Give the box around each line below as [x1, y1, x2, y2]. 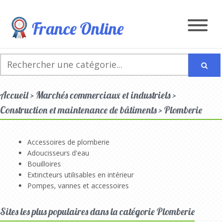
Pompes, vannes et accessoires [27, 180, 129, 190]
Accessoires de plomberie [27, 137, 110, 147]
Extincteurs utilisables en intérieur [27, 169, 134, 179]
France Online [32, 18, 123, 40]
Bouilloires [27, 159, 61, 168]
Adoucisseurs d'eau [27, 148, 89, 158]
